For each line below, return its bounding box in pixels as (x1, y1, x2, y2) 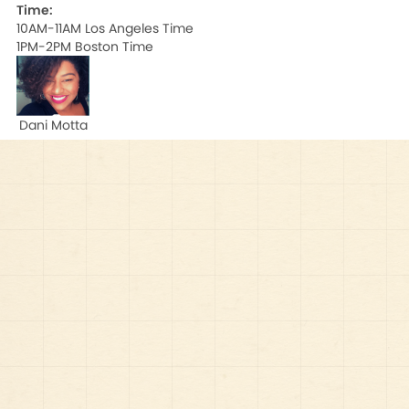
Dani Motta (18, 116, 88, 135)
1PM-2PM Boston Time (16, 37, 153, 56)
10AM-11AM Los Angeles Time (16, 19, 194, 37)
